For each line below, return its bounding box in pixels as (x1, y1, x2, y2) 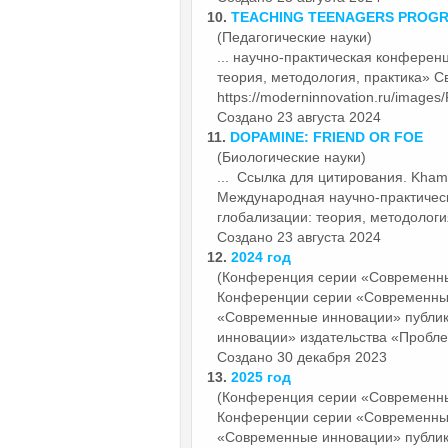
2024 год (231, 248, 291, 265)
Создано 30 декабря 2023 (217, 348, 387, 365)
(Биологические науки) (217, 148, 366, 165)
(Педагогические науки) (217, 28, 372, 45)
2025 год (231, 368, 291, 385)
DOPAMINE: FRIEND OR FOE (230, 128, 423, 145)
